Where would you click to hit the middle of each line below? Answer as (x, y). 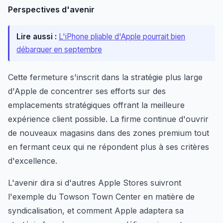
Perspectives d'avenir (51, 9)
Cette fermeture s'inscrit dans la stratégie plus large (105, 77)
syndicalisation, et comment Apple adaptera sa (96, 210)
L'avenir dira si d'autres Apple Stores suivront (95, 182)
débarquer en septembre (59, 49)
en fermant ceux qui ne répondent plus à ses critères (109, 147)
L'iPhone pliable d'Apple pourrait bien (122, 36)
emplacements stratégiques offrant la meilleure (96, 105)
